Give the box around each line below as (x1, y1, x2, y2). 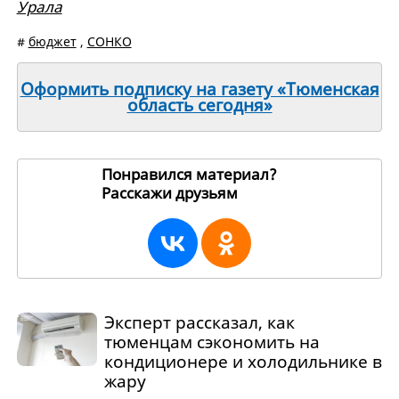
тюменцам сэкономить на (103, 330, 320, 354)
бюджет (28, 33, 77, 51)
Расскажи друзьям (102, 183, 241, 204)
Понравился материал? (102, 164, 277, 185)
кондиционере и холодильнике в (103, 350, 382, 374)
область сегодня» (126, 94, 273, 118)
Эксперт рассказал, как (103, 311, 295, 335)
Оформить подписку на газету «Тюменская (20, 77, 379, 102)
